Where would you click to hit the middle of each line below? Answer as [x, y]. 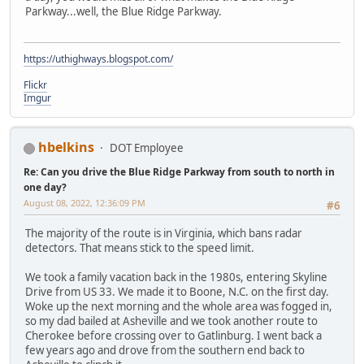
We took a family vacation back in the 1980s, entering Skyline [176, 277]
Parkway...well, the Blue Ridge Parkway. [123, 11]
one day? [45, 188]
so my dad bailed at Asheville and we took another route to [171, 321]
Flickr [35, 85]
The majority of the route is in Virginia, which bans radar [164, 234]
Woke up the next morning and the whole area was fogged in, [179, 307]
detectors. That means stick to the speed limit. [140, 248]
